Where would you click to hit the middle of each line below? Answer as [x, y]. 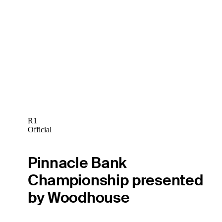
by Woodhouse [79, 198]
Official [39, 129]
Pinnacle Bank [77, 163]
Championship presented [115, 180]
